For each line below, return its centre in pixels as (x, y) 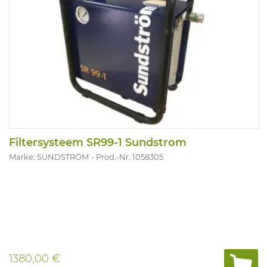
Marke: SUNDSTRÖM (49, 156)
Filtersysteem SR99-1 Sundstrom (98, 142)
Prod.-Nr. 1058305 (130, 156)
